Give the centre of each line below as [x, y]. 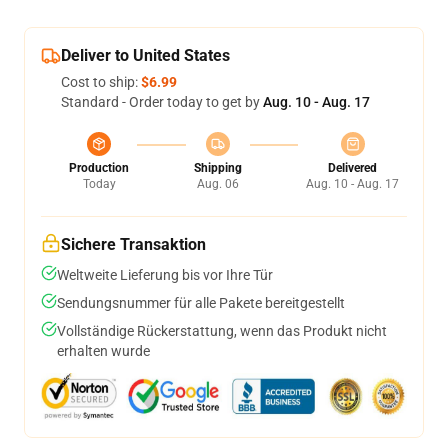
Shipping [217, 168]
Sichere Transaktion [133, 245]
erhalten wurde [103, 351]
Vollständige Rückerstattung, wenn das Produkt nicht [222, 331]
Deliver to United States [145, 56]
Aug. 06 [217, 184]
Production [99, 168]
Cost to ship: [101, 82]
